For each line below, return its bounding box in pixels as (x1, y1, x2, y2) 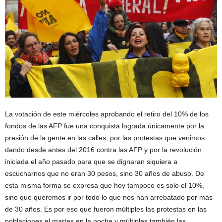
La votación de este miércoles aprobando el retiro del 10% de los (5, 110, 209, 118)
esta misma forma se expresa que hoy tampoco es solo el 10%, (5, 181, 204, 190)
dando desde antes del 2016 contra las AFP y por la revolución (5, 146, 202, 154)
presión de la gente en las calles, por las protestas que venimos (5, 134, 205, 142)
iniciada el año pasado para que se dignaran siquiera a (5, 158, 177, 166)
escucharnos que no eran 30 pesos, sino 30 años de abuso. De (5, 169, 204, 178)
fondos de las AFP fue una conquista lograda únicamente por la (5, 122, 204, 130)
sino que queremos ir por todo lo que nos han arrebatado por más (5, 193, 213, 202)
